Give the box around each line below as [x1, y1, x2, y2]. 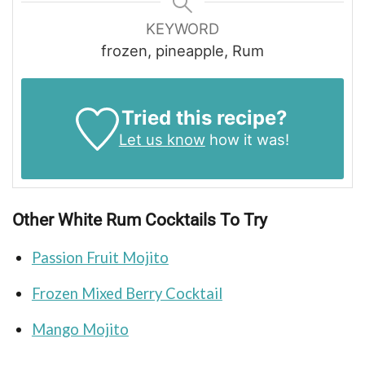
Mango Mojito [31, 320, 129, 339]
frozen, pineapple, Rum [101, 42, 264, 60]
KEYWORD [146, 20, 219, 38]
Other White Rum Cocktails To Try [12, 209, 267, 231]
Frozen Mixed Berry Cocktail [31, 284, 222, 302]
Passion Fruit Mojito [31, 248, 169, 266]
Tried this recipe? [121, 106, 287, 130]
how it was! [204, 130, 289, 149]
